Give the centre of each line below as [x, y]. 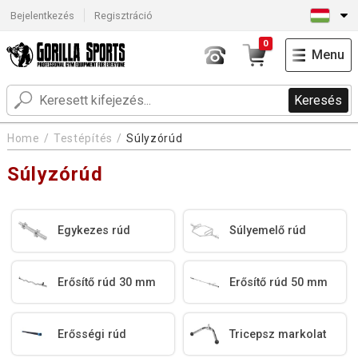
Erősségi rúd [92, 334]
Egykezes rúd [94, 231]
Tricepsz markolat [278, 334]
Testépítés [83, 139]
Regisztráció [124, 15]
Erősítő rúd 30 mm [107, 282]
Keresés [318, 101]
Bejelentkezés [42, 15]
